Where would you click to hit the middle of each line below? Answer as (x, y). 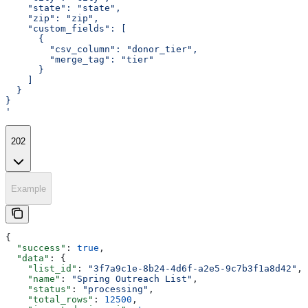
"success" (36, 247)
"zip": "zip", (52, 18)
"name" (33, 278)
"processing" (115, 289)
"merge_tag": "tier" (80, 59)
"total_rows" (49, 299)
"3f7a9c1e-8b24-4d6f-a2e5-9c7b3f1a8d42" (192, 268)
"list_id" (41, 268)
